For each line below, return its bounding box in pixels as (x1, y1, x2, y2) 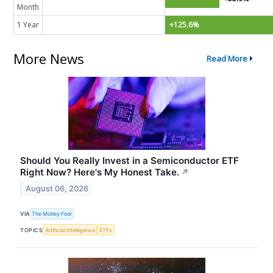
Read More (207, 53, 248, 65)
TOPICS (20, 226, 43, 233)
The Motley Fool (32, 210, 72, 218)
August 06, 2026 (25, 183, 88, 193)
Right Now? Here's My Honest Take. (20, 166, 180, 178)
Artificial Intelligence (44, 226, 95, 233)
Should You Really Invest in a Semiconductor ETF (20, 154, 239, 166)
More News (13, 49, 85, 68)
